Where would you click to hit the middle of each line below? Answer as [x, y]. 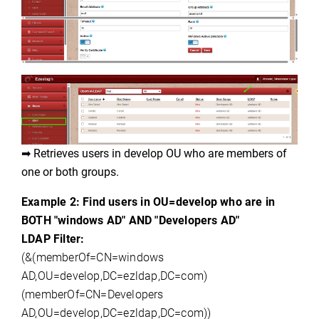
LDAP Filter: [53, 239]
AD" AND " [131, 221]
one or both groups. [70, 172]
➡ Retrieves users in [73, 154]
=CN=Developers [121, 295]
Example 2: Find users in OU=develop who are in [148, 202]
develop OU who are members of [205, 154]
